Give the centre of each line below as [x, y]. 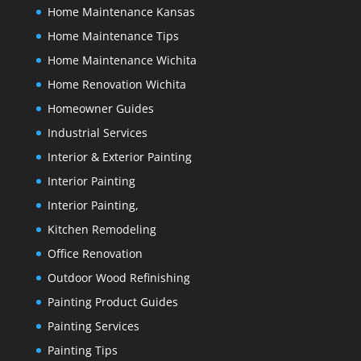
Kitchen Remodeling [102, 230]
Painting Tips [82, 351]
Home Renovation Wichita [116, 85]
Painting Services [93, 326]
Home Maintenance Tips [113, 36]
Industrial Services [97, 133]
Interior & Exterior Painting [119, 157]
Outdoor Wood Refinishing [118, 278]
